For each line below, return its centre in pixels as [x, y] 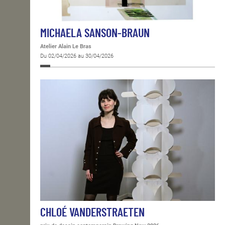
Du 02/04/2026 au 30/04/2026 [77, 56]
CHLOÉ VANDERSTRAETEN [92, 213]
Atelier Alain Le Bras [66, 46]
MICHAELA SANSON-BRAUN [95, 33]
